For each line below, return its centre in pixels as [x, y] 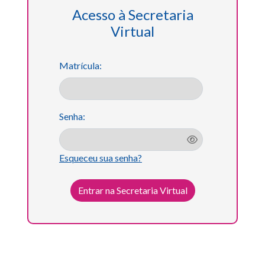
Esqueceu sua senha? [101, 158]
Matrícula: [80, 65]
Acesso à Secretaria [132, 14]
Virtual [132, 31]
